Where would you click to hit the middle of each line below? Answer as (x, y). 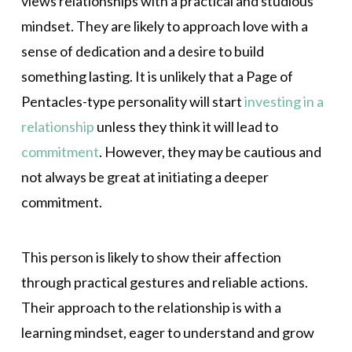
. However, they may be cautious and (210, 151)
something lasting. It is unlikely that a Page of (157, 76)
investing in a (284, 101)
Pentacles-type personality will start (132, 101)
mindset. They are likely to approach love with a (164, 26)
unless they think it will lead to (186, 126)
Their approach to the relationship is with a (151, 308)
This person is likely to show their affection (151, 257)
